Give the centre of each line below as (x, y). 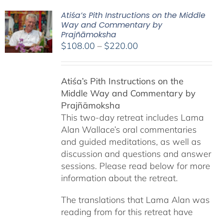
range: (150, 57)
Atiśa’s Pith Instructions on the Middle (133, 15)
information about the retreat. (119, 178)
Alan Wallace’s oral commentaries (129, 130)
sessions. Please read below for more (135, 166)
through (153, 82)
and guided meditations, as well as (131, 142)
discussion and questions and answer (136, 154)
